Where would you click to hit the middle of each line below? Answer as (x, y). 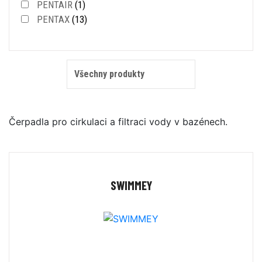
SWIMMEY (131, 185)
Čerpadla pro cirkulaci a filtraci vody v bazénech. (118, 121)
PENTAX (53, 19)
